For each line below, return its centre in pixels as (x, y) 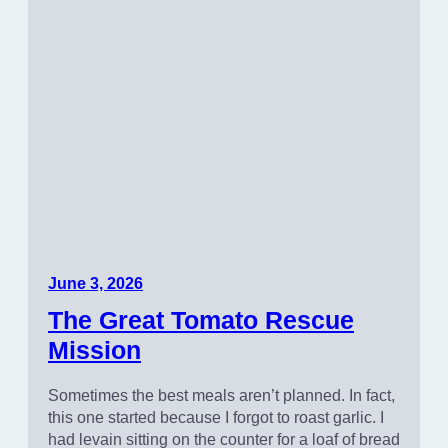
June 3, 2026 (95, 283)
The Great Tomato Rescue (201, 319)
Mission (94, 349)
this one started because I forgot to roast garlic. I (216, 417)
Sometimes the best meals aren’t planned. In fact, (221, 395)
